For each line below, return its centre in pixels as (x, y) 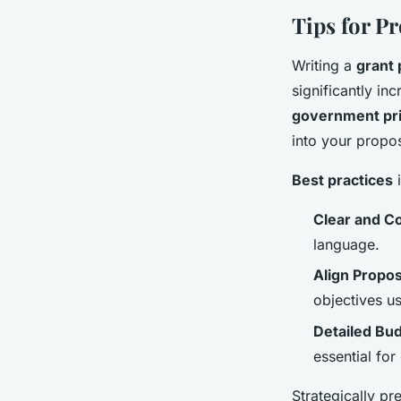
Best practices (342, 179)
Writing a (324, 65)
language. (346, 244)
